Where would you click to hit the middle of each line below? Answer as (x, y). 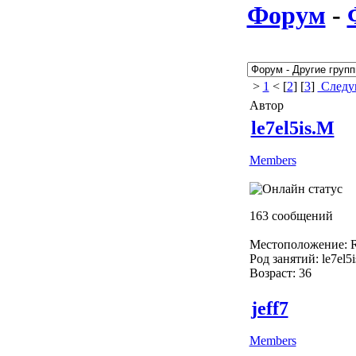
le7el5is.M (292, 128)
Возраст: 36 (280, 273)
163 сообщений (291, 215)
